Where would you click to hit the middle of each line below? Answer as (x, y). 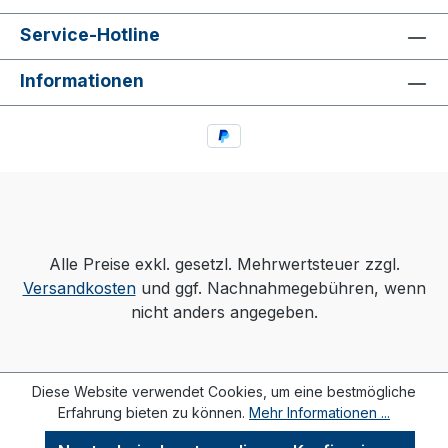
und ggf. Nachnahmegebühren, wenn (280, 288)
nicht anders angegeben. (224, 312)
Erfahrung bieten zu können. (153, 412)
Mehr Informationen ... (319, 412)
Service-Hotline (90, 35)
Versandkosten (79, 288)
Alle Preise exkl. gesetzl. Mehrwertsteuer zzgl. (224, 264)
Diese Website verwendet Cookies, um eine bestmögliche (224, 391)
